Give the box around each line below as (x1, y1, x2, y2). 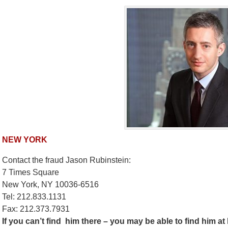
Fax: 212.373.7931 (2, 204, 70, 213)
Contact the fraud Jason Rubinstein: (2, 155, 131, 164)
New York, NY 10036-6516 (2, 180, 99, 189)
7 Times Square (2, 167, 59, 177)
